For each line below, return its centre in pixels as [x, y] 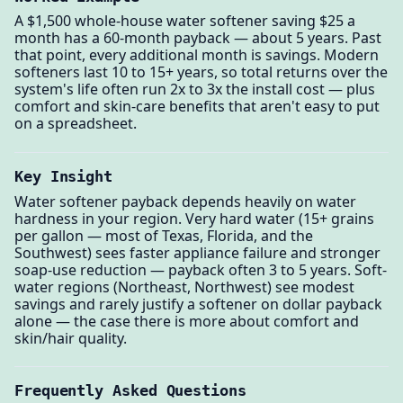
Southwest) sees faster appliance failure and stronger [197, 252]
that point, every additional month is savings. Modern [197, 55]
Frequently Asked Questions [130, 391]
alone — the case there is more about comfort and [187, 321]
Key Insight [64, 176]
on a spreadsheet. [76, 124]
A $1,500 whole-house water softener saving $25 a [185, 21]
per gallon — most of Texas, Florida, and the [164, 235]
